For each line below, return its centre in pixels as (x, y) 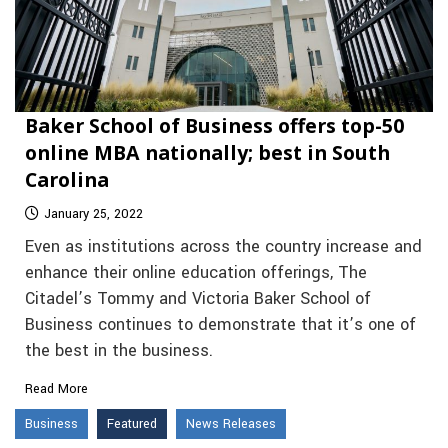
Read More (56, 388)
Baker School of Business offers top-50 (214, 125)
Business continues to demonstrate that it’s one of (220, 324)
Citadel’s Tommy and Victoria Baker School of (198, 298)
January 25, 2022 (93, 213)
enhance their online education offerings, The (196, 272)
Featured (132, 423)
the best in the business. (119, 350)
